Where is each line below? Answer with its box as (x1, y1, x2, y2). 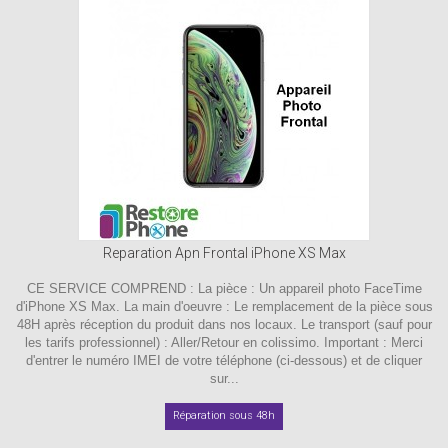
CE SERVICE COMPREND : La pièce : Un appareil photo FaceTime (26, 280, 422, 296)
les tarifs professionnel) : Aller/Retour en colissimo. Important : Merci (25, 334, 423, 350)
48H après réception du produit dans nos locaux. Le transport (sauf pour (16, 316, 432, 332)
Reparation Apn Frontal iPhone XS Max (102, 244, 346, 261)
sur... (209, 370, 239, 386)
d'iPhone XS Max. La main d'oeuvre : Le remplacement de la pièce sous (15, 298, 433, 314)
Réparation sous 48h (173, 408, 275, 422)
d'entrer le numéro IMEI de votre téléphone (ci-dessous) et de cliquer (26, 352, 422, 368)
